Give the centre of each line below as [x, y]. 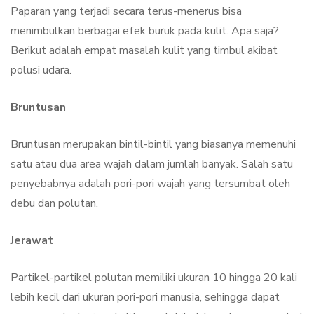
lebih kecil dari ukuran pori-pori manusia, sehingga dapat [145, 298]
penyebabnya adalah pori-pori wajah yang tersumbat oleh [150, 184]
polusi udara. [41, 70]
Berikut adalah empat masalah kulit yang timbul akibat [144, 51]
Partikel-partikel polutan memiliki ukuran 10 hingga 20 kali [154, 278]
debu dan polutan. [54, 204]
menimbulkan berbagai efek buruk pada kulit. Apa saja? [145, 31]
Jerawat [32, 241]
